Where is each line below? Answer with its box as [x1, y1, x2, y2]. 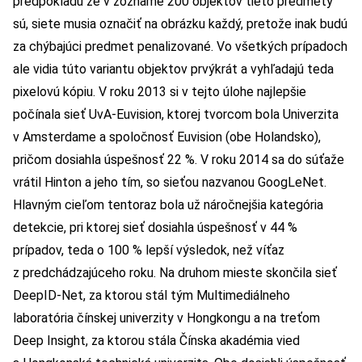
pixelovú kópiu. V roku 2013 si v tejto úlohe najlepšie [13, 83, 306, 99]
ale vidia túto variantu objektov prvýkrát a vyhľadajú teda [13, 61, 334, 77]
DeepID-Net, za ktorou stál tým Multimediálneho [13, 287, 290, 303]
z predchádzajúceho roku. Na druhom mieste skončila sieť [13, 264, 337, 280]
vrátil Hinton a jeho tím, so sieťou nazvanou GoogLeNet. [13, 174, 326, 190]
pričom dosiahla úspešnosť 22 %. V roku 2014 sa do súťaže [13, 151, 344, 167]
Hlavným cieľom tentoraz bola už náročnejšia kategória [13, 196, 323, 213]
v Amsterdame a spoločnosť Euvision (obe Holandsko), [13, 128, 321, 145]
